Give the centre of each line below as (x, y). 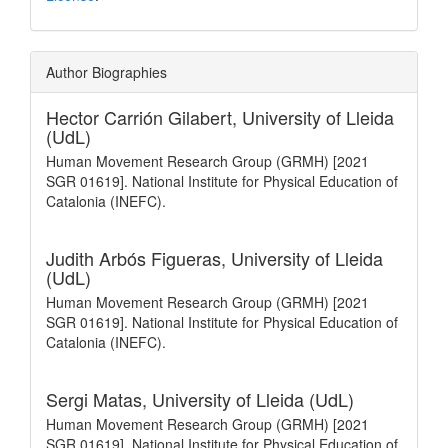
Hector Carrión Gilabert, (144, 116)
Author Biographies (106, 71)
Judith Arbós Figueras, (138, 257)
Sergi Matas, (99, 398)
